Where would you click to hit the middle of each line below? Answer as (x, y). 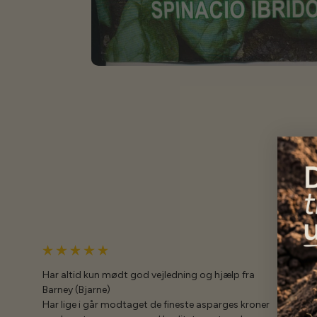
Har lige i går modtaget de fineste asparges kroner (156, 304)
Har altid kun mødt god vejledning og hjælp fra (149, 275)
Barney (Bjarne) (76, 289)
